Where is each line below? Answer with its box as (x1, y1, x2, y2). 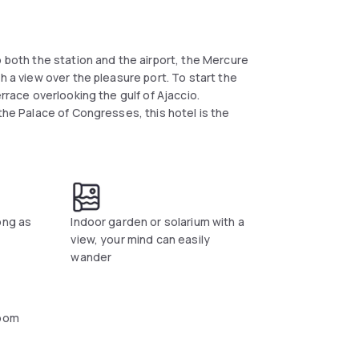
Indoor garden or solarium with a (71, 214, 244, 229)
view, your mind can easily (71, 232, 211, 247)
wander (71, 249, 112, 264)
